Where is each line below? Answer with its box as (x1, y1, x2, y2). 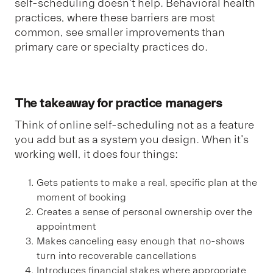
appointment (37, 220, 96, 233)
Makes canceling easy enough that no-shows (37, 235, 244, 247)
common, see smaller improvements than (15, 26, 225, 40)
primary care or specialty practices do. (15, 40, 208, 54)
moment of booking (37, 191, 126, 204)
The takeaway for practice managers (15, 96, 222, 112)
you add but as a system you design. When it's (15, 133, 249, 147)
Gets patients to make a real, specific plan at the (37, 176, 257, 189)
